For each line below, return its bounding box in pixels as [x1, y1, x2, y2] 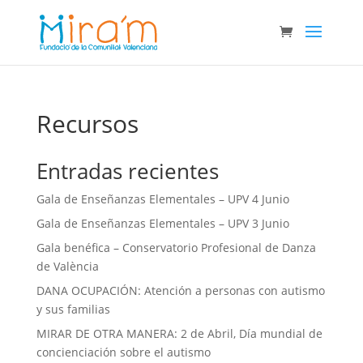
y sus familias [36, 301, 110, 317]
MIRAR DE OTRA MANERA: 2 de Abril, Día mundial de [36, 326, 322, 341]
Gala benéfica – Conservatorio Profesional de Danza [36, 240, 316, 255]
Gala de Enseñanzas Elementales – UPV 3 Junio [36, 216, 289, 231]
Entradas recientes [36, 156, 219, 186]
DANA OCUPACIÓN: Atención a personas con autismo [36, 283, 325, 298]
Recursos [36, 107, 139, 140]
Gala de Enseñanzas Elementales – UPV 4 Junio [36, 191, 289, 207]
